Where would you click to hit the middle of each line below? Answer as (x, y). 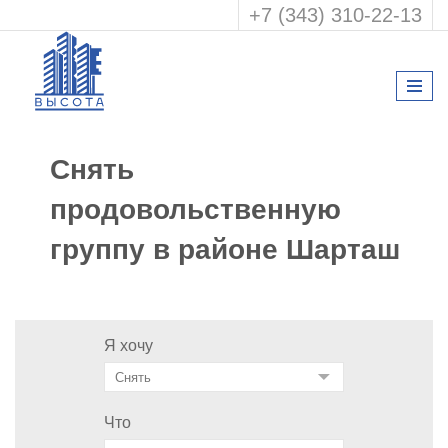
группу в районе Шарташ (225, 249)
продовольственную (195, 209)
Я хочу (128, 345)
